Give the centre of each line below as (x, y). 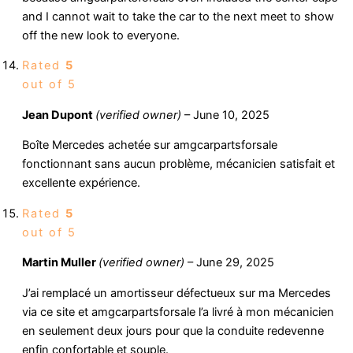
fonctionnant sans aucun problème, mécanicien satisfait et (178, 164)
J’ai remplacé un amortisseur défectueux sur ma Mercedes (176, 294)
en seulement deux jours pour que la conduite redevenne (173, 331)
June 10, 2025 (231, 115)
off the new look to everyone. (101, 35)
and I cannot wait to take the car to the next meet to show (178, 16)
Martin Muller (60, 263)
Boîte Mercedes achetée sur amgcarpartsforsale (150, 145)
